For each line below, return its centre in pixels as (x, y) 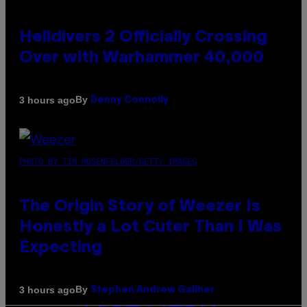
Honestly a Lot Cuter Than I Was (150, 228)
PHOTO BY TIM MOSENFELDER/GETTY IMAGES (108, 162)
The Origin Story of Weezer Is (140, 207)
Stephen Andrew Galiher (152, 291)
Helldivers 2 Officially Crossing (143, 38)
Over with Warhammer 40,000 (142, 59)
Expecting (61, 248)
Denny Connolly (130, 101)
